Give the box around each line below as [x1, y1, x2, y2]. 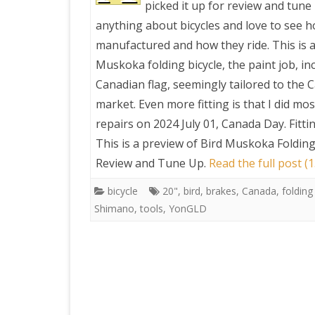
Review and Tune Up [96, 155, 204, 171]
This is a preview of [96, 136, 200, 151]
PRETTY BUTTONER [219, 30, 297, 41]
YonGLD [169, 202, 207, 215]
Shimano [94, 202, 134, 215]
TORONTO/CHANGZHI [219, 88, 309, 98]
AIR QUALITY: [219, 71, 273, 82]
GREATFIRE [219, 169, 263, 180]
